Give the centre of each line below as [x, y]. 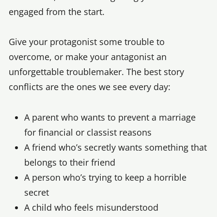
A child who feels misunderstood [91, 207]
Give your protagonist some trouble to [87, 42]
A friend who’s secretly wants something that [115, 147]
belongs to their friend [70, 162]
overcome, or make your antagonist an [88, 57]
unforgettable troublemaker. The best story [96, 72]
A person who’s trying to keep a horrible [105, 177]
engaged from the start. [57, 11]
